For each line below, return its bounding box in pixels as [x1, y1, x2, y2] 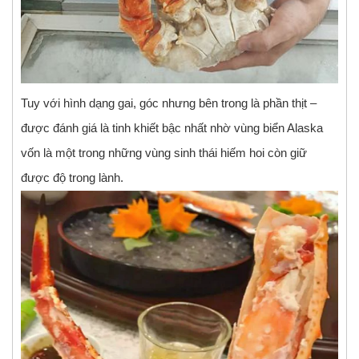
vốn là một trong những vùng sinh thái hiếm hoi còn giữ [21, 146, 307, 159]
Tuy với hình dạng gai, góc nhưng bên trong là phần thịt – [21, 96, 317, 110]
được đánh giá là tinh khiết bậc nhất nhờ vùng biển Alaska [21, 121, 323, 135]
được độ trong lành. [21, 171, 123, 184]
